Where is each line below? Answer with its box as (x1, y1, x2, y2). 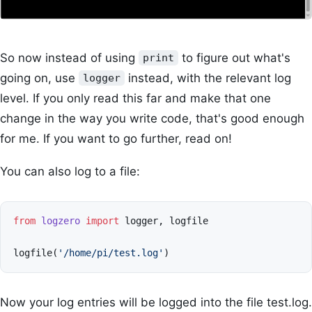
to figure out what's (178, 50, 290, 65)
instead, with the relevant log (124, 70, 291, 85)
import (86, 215, 120, 227)
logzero (41, 215, 81, 227)
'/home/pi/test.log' (58, 247, 164, 259)
